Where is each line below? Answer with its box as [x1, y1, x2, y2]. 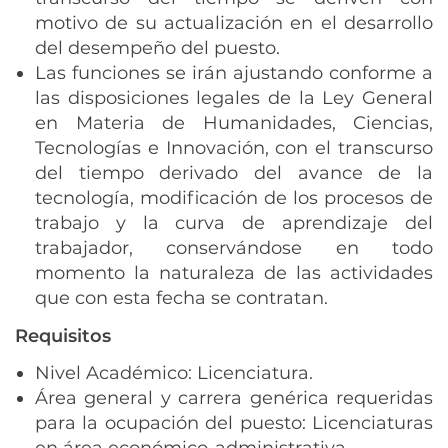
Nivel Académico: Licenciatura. [35, 362, 313, 384]
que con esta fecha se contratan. [35, 287, 333, 309]
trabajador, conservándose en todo [35, 237, 433, 259]
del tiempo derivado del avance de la [35, 162, 433, 184]
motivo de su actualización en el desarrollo [35, 12, 433, 34]
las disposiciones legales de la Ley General [35, 87, 433, 109]
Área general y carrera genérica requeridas [35, 387, 433, 409]
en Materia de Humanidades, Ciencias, [35, 112, 433, 134]
